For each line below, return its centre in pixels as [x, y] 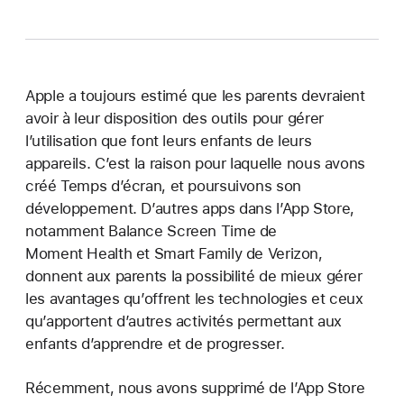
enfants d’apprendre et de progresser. [155, 344]
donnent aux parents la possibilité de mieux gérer [194, 276]
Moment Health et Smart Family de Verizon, [174, 253]
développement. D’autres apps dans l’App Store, [190, 208]
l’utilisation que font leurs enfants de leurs [169, 141]
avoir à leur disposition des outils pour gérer [174, 118]
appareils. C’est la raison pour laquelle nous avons [195, 163]
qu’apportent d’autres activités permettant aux [184, 321]
